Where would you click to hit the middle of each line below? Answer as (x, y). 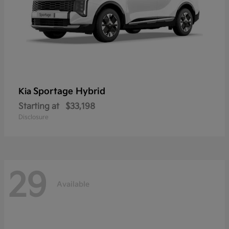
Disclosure (33, 117)
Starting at (39, 106)
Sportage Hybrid (69, 91)
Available (73, 185)
